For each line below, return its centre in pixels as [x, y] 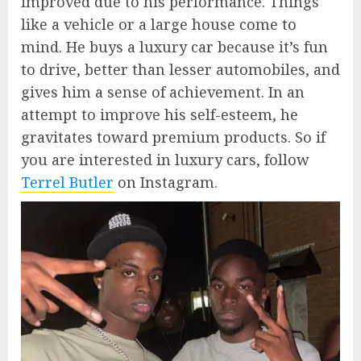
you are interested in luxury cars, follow [165, 159]
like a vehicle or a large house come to [159, 24]
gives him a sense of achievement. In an [163, 91]
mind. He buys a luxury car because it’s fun [174, 46]
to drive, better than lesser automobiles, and [180, 69]
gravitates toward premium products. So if [173, 137]
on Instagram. [166, 182]
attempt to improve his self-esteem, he [160, 114]
